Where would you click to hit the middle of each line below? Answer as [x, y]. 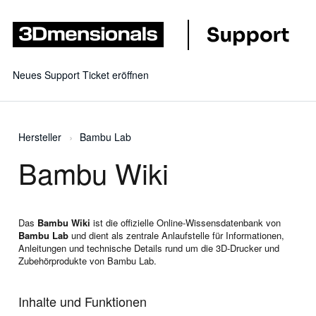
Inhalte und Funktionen [83, 302]
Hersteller [40, 137]
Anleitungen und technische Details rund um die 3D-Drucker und [149, 248]
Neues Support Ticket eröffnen [81, 75]
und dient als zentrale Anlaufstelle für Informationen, [176, 236]
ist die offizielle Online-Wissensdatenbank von [186, 223]
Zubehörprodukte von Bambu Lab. [87, 261]
